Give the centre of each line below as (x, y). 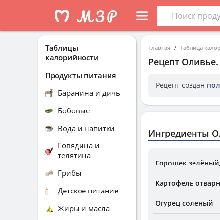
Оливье (199, 62)
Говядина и (79, 145)
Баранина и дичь (89, 93)
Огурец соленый (184, 203)
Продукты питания (81, 75)
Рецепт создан (181, 85)
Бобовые (74, 110)
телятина (74, 155)
